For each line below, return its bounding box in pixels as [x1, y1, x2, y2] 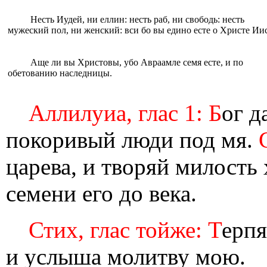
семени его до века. [6, 181, 197, 206]
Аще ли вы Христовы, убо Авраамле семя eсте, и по [30, 57, 243, 67]
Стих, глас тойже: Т [28, 217, 222, 243]
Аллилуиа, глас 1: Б [28, 100, 222, 126]
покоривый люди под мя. [6, 127, 259, 153]
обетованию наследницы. [8, 68, 112, 78]
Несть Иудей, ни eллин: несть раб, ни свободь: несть [30, 14, 244, 24]
